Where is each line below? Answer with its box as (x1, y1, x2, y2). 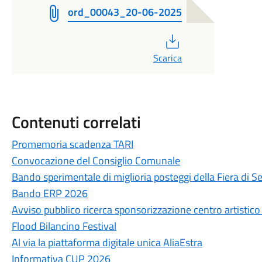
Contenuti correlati (11, 109, 141, 135)
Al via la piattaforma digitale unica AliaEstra (11, 235, 202, 250)
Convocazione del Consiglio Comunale (11, 153, 180, 168)
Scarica (153, 51, 182, 65)
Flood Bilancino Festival (11, 218, 116, 234)
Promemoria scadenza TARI (11, 136, 133, 152)
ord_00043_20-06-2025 (67, 4, 182, 20)
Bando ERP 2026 (11, 185, 88, 201)
